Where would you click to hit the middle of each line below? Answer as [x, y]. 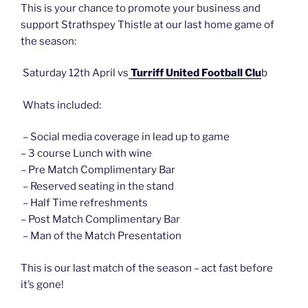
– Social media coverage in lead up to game [125, 137]
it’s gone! [43, 284]
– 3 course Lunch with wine [86, 154]
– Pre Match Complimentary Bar [98, 170]
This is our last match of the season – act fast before [147, 268]
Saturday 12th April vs [75, 73]
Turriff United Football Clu [195, 73]
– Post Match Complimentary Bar [101, 220]
